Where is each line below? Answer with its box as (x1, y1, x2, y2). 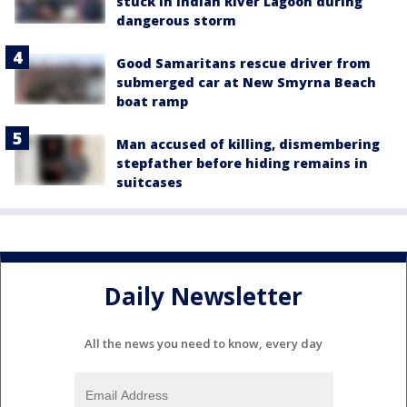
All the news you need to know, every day (84, 334, 323, 352)
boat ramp (116, 92, 188, 110)
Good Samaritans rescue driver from (116, 54, 371, 72)
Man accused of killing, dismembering (116, 134, 380, 153)
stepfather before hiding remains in (116, 154, 368, 172)
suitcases (116, 173, 183, 191)
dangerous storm (116, 11, 236, 29)
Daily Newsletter (104, 280, 303, 313)
